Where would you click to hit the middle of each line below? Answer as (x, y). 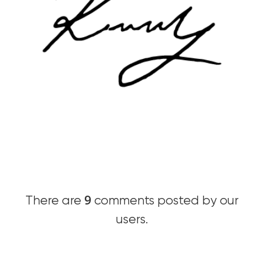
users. (132, 220)
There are (55, 202)
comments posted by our (165, 202)
